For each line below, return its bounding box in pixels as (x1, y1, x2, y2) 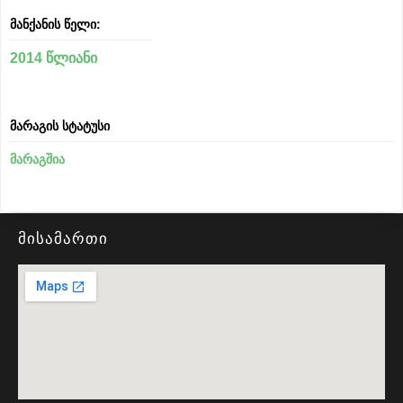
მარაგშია (10, 152, 65, 166)
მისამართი (18, 230, 108, 247)
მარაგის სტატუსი (10, 119, 110, 133)
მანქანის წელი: (10, 17, 101, 31)
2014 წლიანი (10, 50, 97, 66)
